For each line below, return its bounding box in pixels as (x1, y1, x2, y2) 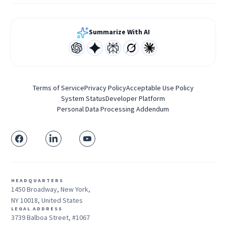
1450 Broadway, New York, (11, 184, 91, 194)
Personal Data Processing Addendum (57, 104, 169, 114)
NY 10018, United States (11, 195, 83, 205)
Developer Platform (105, 93, 165, 103)
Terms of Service (32, 83, 84, 92)
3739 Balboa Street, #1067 (11, 212, 90, 222)
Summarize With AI (88, 27, 150, 36)
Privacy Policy (84, 83, 126, 92)
